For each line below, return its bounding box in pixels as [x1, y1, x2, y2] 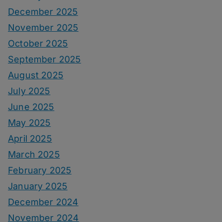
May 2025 [8, 117, 51, 128]
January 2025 [8, 181, 68, 192]
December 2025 [8, 6, 78, 17]
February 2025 [8, 165, 72, 176]
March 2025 [8, 149, 60, 160]
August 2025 [8, 70, 63, 81]
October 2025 [8, 38, 68, 49]
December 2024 [8, 197, 79, 208]
